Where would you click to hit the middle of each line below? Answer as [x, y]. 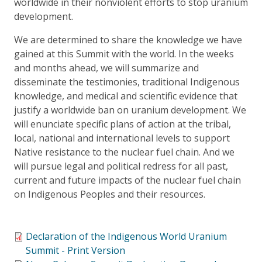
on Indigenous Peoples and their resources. [110, 194]
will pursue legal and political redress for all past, [121, 166]
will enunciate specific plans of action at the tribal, [123, 124]
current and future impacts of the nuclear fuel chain [127, 180]
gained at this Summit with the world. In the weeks [124, 54]
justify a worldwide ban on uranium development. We [130, 110]
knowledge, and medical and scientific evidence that [126, 96]
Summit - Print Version [75, 250]
